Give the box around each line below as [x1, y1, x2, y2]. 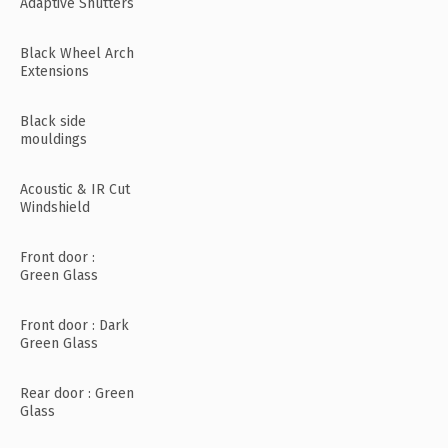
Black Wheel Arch [20, 45, 134, 63]
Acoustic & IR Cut [20, 181, 130, 199]
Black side [20, 113, 86, 131]
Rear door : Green [20, 385, 134, 403]
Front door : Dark [20, 317, 129, 335]
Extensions [20, 63, 89, 81]
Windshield [20, 199, 90, 217]
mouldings [20, 131, 87, 149]
